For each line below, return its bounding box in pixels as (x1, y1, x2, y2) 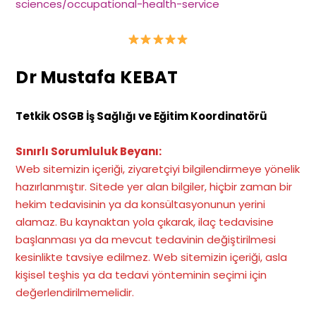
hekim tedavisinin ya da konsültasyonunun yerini (16, 197, 266, 212)
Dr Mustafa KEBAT (16, 65, 178, 90)
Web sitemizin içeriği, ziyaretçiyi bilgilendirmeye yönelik (16, 162, 300, 177)
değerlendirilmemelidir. (16, 285, 135, 300)
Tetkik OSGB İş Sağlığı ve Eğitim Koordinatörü (16, 109, 268, 124)
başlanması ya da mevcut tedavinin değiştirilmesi (16, 232, 276, 248)
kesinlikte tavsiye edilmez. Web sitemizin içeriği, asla (16, 250, 288, 265)
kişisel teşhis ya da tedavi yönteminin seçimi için (16, 267, 267, 283)
